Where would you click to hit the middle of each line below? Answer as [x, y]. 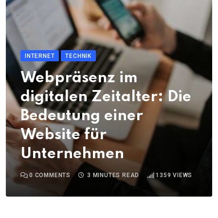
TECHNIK [79, 56]
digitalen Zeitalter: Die [106, 97]
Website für [64, 135]
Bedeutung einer [82, 116]
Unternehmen [72, 154]
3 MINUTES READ [113, 175]
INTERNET [40, 56]
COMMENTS [52, 175]
